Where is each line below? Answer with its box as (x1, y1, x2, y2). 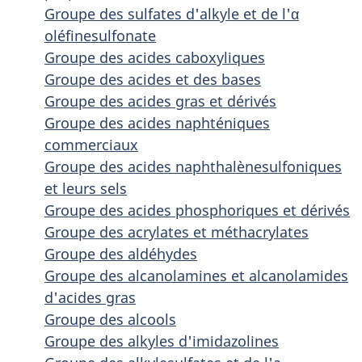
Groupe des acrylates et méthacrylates (44, 222, 309, 242)
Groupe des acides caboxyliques (44, 48, 265, 67)
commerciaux (44, 135, 138, 154)
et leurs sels (44, 179, 127, 198)
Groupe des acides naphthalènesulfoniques (44, 157, 342, 176)
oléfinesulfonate (44, 26, 156, 45)
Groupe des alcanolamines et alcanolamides (44, 266, 348, 285)
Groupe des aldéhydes (44, 244, 197, 263)
